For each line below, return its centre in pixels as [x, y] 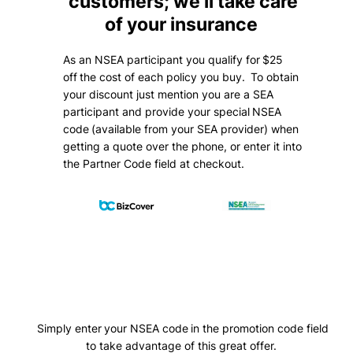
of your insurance [183, 25]
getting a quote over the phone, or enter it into [182, 147]
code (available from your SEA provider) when [180, 129]
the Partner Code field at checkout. [155, 164]
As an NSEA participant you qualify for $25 [173, 60]
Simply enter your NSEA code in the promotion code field [183, 329]
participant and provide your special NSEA [172, 112]
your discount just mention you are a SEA [168, 95]
